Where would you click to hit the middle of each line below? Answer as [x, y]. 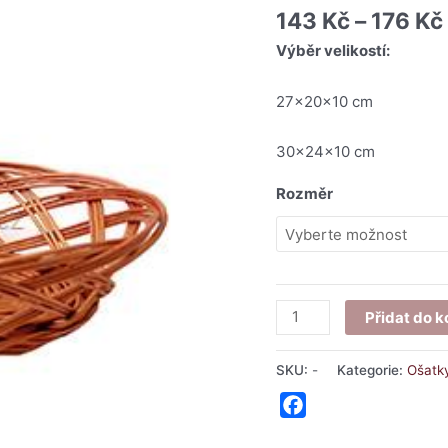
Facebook [343, 405]
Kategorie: [372, 369]
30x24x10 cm [325, 151]
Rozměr [304, 193]
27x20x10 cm [324, 101]
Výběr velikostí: [333, 51]
